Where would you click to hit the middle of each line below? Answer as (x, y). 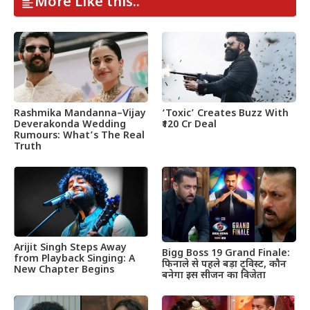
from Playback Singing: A (74, 259)
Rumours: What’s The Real (79, 136)
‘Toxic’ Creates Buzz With (225, 113)
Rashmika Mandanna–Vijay (80, 113)
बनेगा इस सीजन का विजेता (214, 276)
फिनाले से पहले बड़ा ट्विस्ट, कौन (224, 265)
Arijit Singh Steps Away (70, 248)
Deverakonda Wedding (70, 125)
